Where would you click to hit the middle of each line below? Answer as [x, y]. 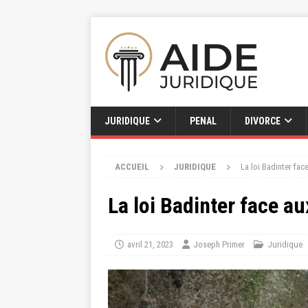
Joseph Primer [219, 244]
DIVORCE [263, 121]
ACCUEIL [132, 167]
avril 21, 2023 [150, 244]
